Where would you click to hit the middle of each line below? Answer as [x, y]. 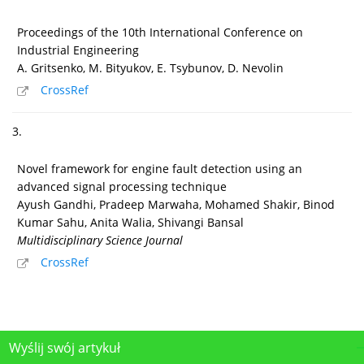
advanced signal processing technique [122, 186]
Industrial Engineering [78, 50]
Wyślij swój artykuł [65, 347]
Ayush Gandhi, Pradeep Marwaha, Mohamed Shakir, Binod [176, 204]
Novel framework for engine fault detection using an [160, 168]
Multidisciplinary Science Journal [100, 240]
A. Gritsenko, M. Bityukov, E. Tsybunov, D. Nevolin [150, 67]
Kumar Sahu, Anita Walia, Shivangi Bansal [130, 222]
